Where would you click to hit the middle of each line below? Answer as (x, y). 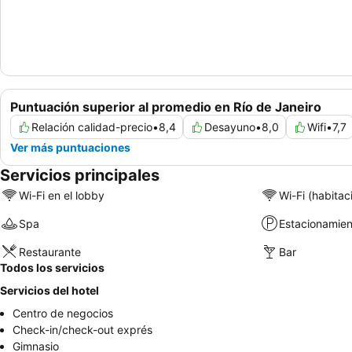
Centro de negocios (63, 313)
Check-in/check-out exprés (82, 330)
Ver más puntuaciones (70, 148)
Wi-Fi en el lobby (62, 195)
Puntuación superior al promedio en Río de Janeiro (166, 107)
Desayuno (230, 127)
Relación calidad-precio (92, 127)
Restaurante (50, 251)
